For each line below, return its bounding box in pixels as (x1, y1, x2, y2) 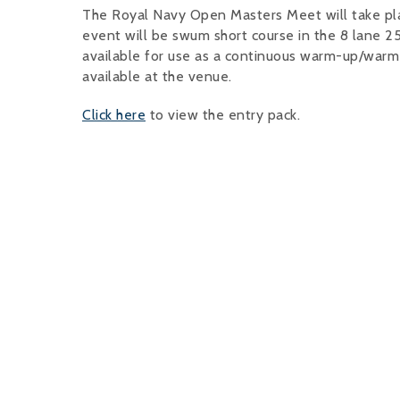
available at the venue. (82, 68, 232, 86)
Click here (82, 106, 146, 124)
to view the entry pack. (146, 106, 300, 124)
